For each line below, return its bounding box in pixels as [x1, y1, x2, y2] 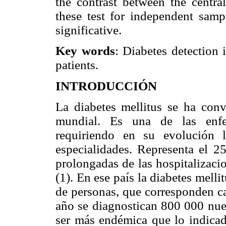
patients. [55, 58, 98, 72]
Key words [55, 44, 115, 58]
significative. [55, 23, 122, 37]
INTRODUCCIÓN [55, 79, 157, 93]
